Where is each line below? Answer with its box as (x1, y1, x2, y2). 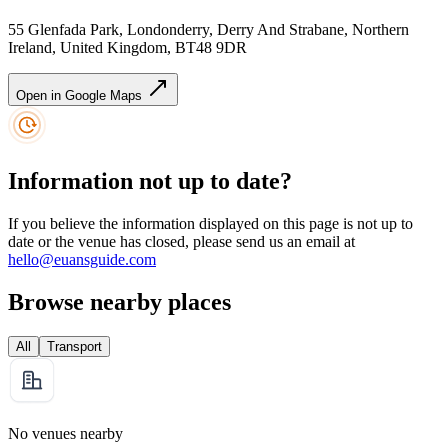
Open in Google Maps (16, 88, 146, 104)
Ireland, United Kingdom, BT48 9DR (8, 39, 247, 57)
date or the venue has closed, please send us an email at (8, 232, 355, 250)
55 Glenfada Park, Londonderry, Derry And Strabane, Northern (8, 21, 409, 39)
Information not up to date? (8, 168, 292, 195)
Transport (47, 338, 102, 354)
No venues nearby (8, 424, 123, 442)
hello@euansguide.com (8, 250, 156, 268)
